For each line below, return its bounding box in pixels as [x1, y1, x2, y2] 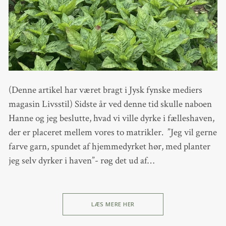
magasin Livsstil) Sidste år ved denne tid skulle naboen [8, 97, 212, 110]
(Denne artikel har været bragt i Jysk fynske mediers [8, 83, 202, 96]
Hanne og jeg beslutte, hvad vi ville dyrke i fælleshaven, [8, 111, 214, 125]
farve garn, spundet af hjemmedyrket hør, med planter [8, 140, 210, 153]
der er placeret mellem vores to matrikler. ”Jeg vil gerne [8, 126, 217, 139]
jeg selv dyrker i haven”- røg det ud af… [8, 154, 154, 167]
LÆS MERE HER [91, 200, 135, 208]
